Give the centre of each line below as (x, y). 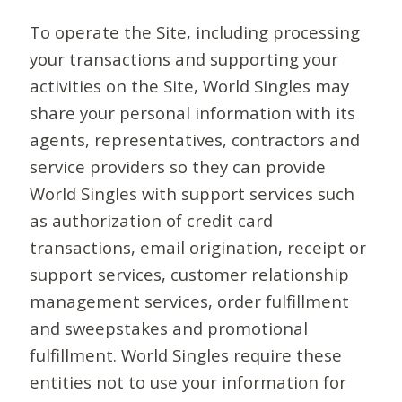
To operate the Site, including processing (195, 32)
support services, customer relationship (190, 275)
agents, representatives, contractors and (195, 140)
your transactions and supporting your (184, 59)
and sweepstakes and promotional (169, 328)
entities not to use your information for (188, 382)
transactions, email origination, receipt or (198, 248)
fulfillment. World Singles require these (186, 355)
